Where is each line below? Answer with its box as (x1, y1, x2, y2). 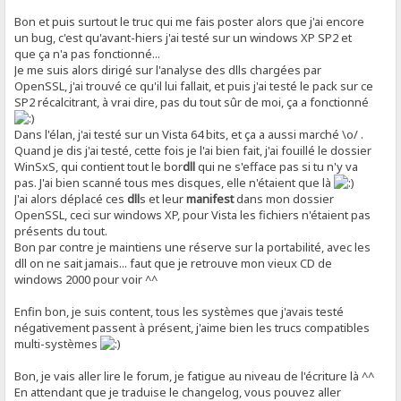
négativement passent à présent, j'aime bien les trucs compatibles (14, 319, 371, 336)
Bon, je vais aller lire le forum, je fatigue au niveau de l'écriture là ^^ (14, 367, 375, 384)
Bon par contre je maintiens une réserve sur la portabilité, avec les (14, 238, 371, 255)
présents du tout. (14, 222, 108, 239)
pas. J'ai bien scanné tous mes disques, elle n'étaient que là (14, 174, 335, 191)
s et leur (140, 190, 187, 207)
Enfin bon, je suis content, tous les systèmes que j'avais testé (14, 303, 345, 320)
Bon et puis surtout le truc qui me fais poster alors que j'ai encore (14, 13, 365, 30)
